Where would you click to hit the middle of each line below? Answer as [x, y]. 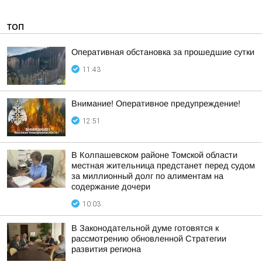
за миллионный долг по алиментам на [147, 176]
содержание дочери [111, 187]
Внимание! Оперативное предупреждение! [156, 104]
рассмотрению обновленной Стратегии [149, 239]
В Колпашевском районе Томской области [154, 155]
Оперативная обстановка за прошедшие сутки [163, 52]
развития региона [106, 249]
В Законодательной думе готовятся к [145, 228]
